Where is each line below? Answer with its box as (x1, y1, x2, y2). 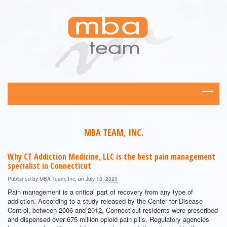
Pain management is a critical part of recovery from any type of (8, 187, 193, 197)
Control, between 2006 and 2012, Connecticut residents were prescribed (8, 205, 218, 215)
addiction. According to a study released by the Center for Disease (8, 196, 203, 206)
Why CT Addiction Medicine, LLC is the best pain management (8, 151, 215, 162)
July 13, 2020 (86, 175, 118, 182)
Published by (8, 175, 40, 182)
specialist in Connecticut (8, 160, 91, 171)
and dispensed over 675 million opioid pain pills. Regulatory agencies (8, 214, 209, 224)
